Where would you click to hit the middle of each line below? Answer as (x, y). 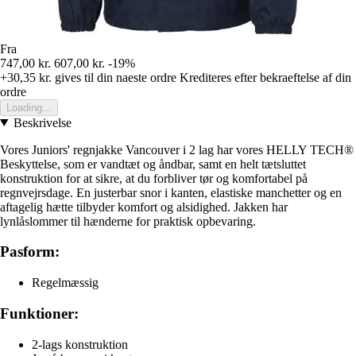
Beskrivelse (42, 122)
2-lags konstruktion (80, 344)
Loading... (29, 107)
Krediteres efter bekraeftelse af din (265, 77)
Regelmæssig (65, 283)
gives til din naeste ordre (114, 77)
